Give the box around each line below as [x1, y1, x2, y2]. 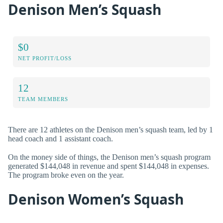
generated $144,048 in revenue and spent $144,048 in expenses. [8, 162, 209, 171]
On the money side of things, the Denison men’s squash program [8, 153, 211, 162]
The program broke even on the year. [8, 171, 124, 180]
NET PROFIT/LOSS [18, 55, 72, 62]
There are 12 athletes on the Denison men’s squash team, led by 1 [8, 125, 213, 134]
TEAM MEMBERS [18, 96, 68, 103]
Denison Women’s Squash [8, 189, 184, 209]
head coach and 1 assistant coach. [8, 134, 113, 143]
